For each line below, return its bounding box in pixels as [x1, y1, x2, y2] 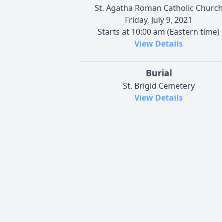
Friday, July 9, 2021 [125, 14, 192, 25]
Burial [145, 66, 172, 79]
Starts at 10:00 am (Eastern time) [98, 26, 220, 37]
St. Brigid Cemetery [122, 80, 195, 91]
